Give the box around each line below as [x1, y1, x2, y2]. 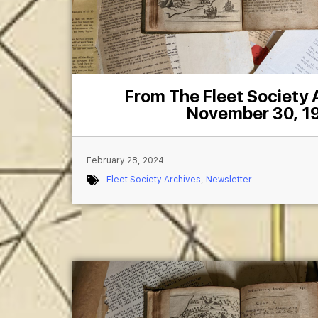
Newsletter [206, 175, 252, 185]
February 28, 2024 [87, 155, 164, 166]
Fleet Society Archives [106, 175, 201, 185]
